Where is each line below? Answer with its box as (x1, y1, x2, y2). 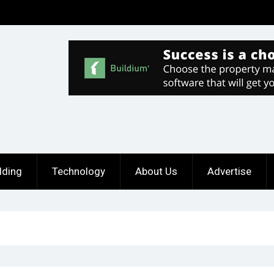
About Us (135, 165, 177, 177)
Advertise (207, 165, 251, 177)
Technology (52, 165, 105, 177)
